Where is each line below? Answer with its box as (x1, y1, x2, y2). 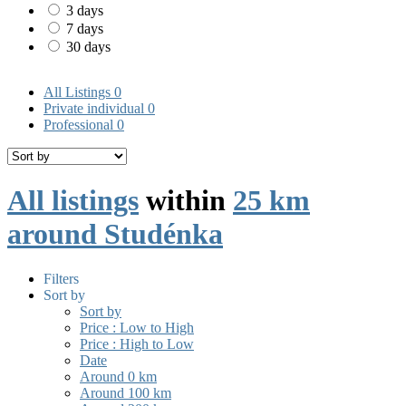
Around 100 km (80, 384, 171, 401)
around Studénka (7, 217, 223, 251)
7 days (66, 21, 103, 37)
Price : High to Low (80, 335, 194, 352)
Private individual (43, 101, 148, 117)
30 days (66, 39, 111, 55)
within (139, 184, 233, 217)
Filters (43, 270, 79, 286)
